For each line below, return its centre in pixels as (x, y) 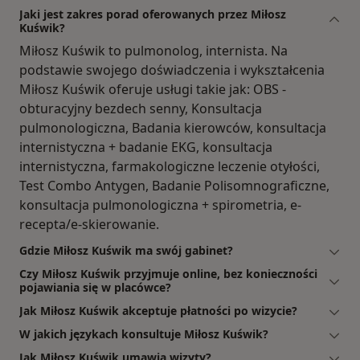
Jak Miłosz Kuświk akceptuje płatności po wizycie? (158, 311)
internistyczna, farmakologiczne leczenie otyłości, (170, 167)
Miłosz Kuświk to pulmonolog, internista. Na (153, 51)
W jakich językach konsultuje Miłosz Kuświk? (144, 334)
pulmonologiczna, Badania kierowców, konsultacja (173, 128)
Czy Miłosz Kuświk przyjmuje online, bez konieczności (168, 274)
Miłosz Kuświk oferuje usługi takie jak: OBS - (153, 90)
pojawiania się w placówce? (95, 288)
